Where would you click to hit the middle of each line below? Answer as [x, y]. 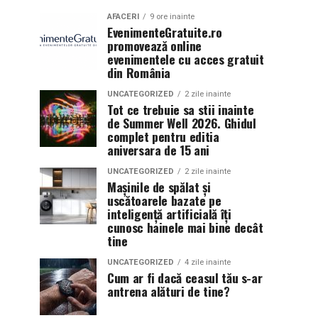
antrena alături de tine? [169, 291]
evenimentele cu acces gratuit [186, 59]
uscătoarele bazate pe [164, 200]
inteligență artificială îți [169, 214]
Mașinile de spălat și [159, 187]
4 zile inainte [208, 262]
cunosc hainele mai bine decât [185, 227]
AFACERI [123, 17]
